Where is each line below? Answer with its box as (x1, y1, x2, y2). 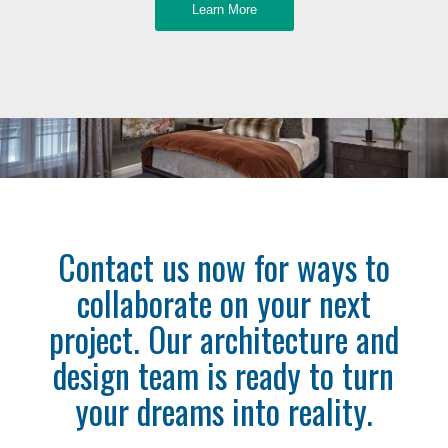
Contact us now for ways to (57, 242, 390, 292)
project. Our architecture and (48, 314, 399, 364)
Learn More (191, 2, 257, 18)
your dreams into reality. (74, 386, 373, 436)
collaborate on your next (76, 278, 371, 328)
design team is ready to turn (53, 350, 395, 400)
